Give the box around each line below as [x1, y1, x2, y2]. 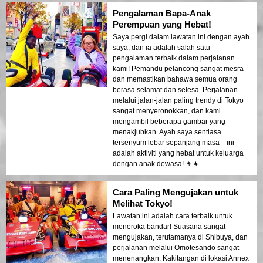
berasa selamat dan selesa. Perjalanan [113, 86, 238, 95]
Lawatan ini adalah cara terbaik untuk [113, 212, 232, 221]
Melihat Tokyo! [113, 198, 173, 209]
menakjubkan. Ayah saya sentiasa [113, 128, 221, 137]
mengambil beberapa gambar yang [113, 117, 225, 126]
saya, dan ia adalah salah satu [113, 43, 210, 52]
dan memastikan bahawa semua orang [113, 75, 237, 84]
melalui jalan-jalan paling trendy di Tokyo [113, 96, 244, 105]
